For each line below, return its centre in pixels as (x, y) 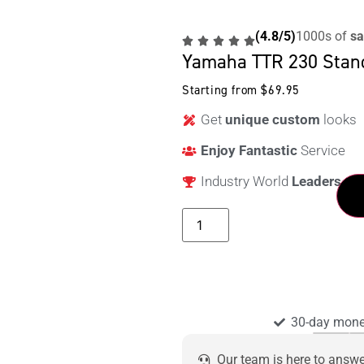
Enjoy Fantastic (249, 151)
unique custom (274, 120)
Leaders (316, 182)
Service (321, 151)
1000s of (323, 37)
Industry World (246, 182)
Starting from (222, 91)
